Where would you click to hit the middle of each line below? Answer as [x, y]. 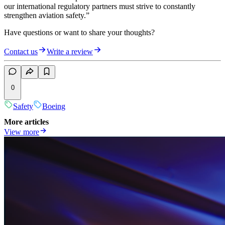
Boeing [54, 106]
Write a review [70, 52]
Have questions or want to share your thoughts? [79, 33]
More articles [26, 122]
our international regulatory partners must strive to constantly [100, 7]
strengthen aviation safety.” [49, 16]
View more [22, 132]
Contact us [21, 52]
